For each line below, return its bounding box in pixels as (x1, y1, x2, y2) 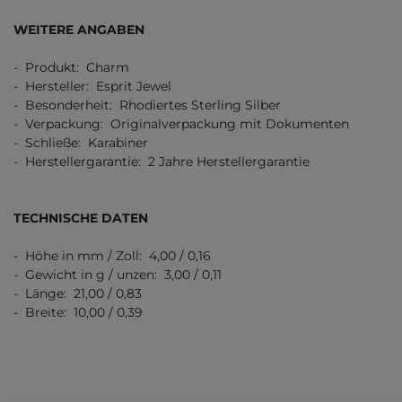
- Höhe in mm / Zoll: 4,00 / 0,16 (13, 247, 211, 264)
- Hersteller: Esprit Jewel (13, 77, 171, 94)
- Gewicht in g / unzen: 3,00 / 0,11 (13, 266, 222, 283)
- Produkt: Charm (13, 58, 129, 75)
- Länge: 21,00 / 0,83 (13, 284, 142, 301)
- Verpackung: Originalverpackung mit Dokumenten (13, 115, 349, 132)
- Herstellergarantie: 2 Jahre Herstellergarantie (13, 153, 310, 170)
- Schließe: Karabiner (13, 134, 148, 151)
